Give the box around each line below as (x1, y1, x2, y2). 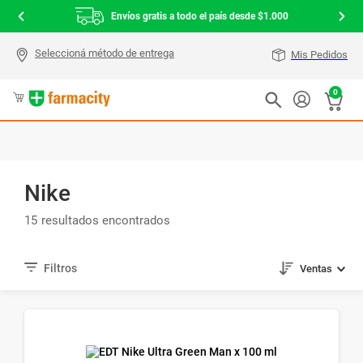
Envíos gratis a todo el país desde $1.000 (111, 11, 288, 22)
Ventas (299, 263, 332, 275)
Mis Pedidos (291, 49, 348, 61)
